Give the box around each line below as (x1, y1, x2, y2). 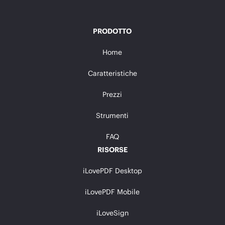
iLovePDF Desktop (82, 166, 142, 175)
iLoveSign (96, 208, 129, 217)
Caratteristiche (87, 68, 137, 77)
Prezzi (102, 89, 123, 98)
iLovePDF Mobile (85, 187, 140, 196)
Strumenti (96, 110, 129, 120)
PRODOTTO (93, 26, 132, 35)
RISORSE (97, 145, 128, 154)
